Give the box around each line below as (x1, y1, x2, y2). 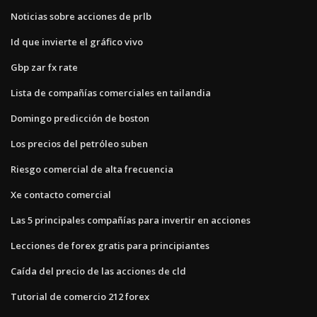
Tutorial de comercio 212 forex (11, 289, 149, 303)
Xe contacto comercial (11, 188, 111, 201)
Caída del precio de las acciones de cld (11, 264, 186, 277)
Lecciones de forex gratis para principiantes (11, 238, 209, 252)
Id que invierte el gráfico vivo (11, 35, 143, 48)
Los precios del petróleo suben (11, 137, 148, 150)
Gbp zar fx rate (11, 60, 78, 74)
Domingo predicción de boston (11, 111, 149, 125)
